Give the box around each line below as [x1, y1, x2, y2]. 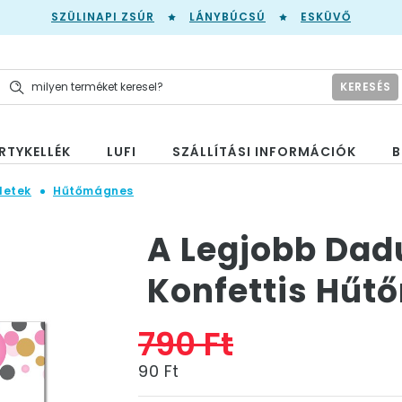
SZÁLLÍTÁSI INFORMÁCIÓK [172, 143, 356, 161]
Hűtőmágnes [53, 183, 135, 198]
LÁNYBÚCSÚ [189, 9, 266, 24]
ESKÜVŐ [301, 9, 351, 24]
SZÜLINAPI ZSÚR [51, 9, 154, 24]
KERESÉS [339, 78, 391, 94]
